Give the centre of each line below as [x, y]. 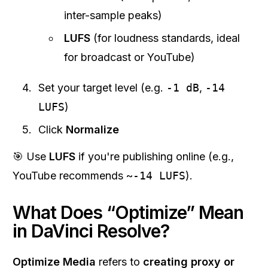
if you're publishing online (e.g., [155, 156]
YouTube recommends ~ [73, 176]
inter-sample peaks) [113, 15]
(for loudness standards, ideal [165, 38]
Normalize [92, 130]
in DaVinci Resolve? [91, 231]
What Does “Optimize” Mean [128, 212]
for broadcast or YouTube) [130, 57]
